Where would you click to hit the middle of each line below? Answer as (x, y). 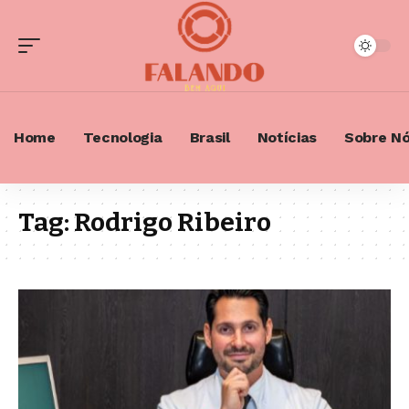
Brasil (210, 137)
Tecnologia (122, 137)
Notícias (287, 137)
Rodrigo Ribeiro (173, 222)
